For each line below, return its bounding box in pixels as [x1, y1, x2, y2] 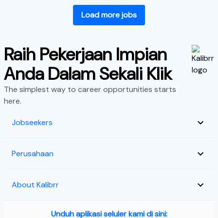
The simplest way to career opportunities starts [4, 84, 176, 94]
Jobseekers [12, 117, 53, 127]
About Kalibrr [12, 179, 59, 190]
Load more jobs [81, 10, 137, 20]
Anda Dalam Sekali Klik [4, 62, 172, 85]
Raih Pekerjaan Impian [4, 43, 167, 66]
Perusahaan [12, 148, 54, 159]
